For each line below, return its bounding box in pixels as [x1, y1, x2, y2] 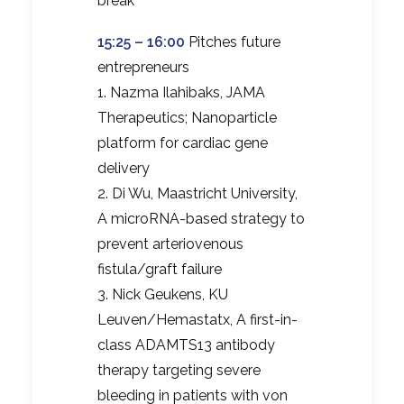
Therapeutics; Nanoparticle [97, 109, 277, 127]
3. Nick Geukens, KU [97, 286, 228, 304]
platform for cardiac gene [97, 134, 268, 152]
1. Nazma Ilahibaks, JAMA [97, 84, 265, 102]
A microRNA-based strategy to [97, 210, 305, 228]
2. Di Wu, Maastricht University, [97, 185, 298, 203]
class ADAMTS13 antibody [97, 336, 275, 354]
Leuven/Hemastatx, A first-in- [97, 311, 298, 329]
